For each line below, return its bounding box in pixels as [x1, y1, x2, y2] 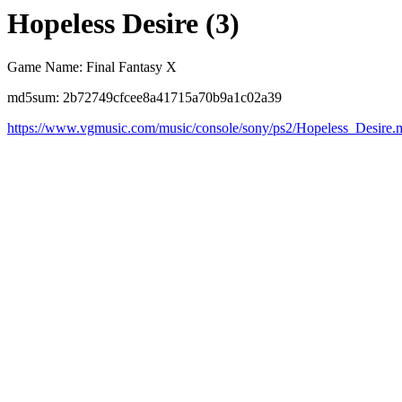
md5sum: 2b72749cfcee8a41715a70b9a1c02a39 [7, 90, 282, 106]
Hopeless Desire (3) [7, 7, 240, 39]
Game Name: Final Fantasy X [7, 59, 177, 75]
